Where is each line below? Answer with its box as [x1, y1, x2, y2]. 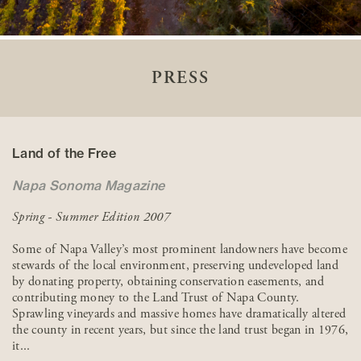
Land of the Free [12, 145, 117, 162]
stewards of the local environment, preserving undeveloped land [12, 257, 338, 275]
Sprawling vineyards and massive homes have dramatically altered [12, 305, 346, 323]
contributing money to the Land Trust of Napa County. [12, 289, 300, 307]
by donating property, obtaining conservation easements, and [12, 273, 324, 291]
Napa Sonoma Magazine [12, 177, 165, 194]
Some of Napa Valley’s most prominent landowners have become [12, 241, 347, 259]
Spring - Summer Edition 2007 [12, 209, 170, 226]
